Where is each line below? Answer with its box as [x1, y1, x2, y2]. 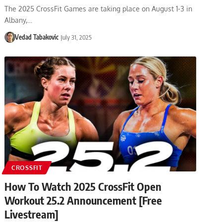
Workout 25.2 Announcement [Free [4, 193, 163, 207]
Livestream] [4, 207, 59, 221]
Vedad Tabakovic [14, 33, 58, 41]
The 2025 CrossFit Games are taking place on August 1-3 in [4, 4, 193, 13]
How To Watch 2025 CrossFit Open [4, 179, 162, 193]
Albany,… [4, 15, 33, 24]
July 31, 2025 [60, 33, 92, 41]
